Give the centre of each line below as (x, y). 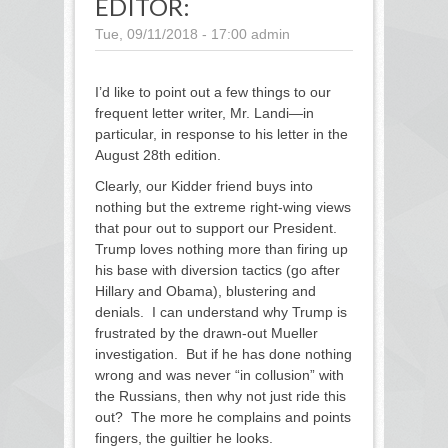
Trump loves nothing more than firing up (221, 249)
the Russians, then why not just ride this (220, 396)
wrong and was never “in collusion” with (219, 375)
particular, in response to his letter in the (221, 134)
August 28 (127, 155)
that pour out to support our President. (218, 228)
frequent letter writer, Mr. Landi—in (204, 113)
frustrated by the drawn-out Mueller (206, 333)
